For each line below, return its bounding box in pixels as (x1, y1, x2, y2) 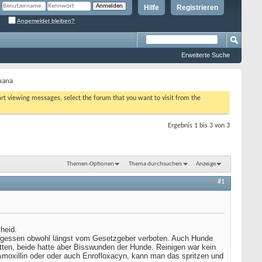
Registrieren (177, 4, 218, 12)
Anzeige (196, 160, 216, 167)
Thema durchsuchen (128, 160, 182, 167)
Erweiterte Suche (181, 51, 230, 58)
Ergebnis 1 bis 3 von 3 (168, 122, 230, 129)
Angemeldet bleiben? (17, 17, 75, 24)
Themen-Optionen (67, 160, 115, 167)
